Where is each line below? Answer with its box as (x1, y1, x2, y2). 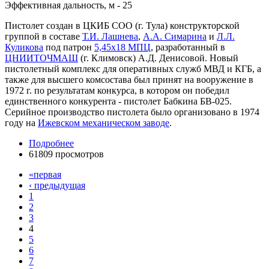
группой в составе (5, 31, 82, 41)
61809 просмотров (29, 148, 104, 159)
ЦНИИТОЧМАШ (5, 52, 78, 63)
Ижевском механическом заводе (38, 117, 169, 128)
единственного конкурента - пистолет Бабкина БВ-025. (5, 95, 232, 106)
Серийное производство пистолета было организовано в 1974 (5, 106, 259, 117)
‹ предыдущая (29, 180, 85, 190)
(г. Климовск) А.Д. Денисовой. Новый (78, 52, 238, 63)
